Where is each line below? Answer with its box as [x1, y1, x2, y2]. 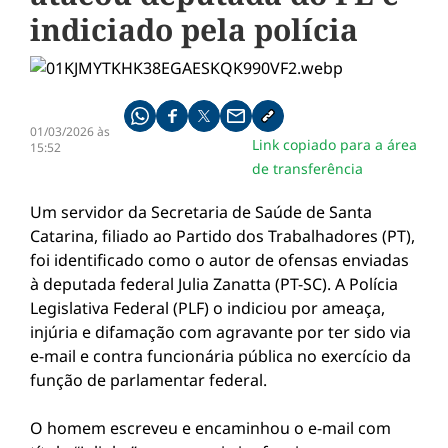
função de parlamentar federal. [30, 369, 267, 391]
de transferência [252, 159, 364, 178]
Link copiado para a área [252, 135, 418, 154]
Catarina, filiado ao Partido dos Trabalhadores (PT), [30, 225, 415, 247]
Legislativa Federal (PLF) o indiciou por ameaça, [30, 297, 385, 319]
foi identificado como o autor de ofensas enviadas [30, 249, 409, 271]
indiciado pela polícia [30, 9, 358, 50]
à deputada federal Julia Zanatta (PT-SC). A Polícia [30, 273, 398, 295]
